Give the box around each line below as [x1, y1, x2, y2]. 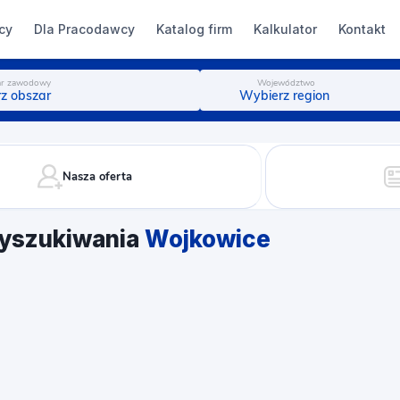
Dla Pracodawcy [33, 21, 135, 37]
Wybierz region [239, 87, 329, 104]
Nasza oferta [62, 169, 132, 185]
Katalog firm [155, 21, 232, 37]
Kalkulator [253, 21, 317, 37]
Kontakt [337, 21, 386, 37]
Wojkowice [145, 225, 271, 253]
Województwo [252, 76, 315, 89]
